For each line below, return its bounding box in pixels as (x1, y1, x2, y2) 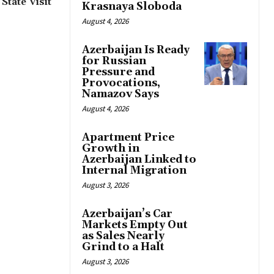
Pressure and (82, 65, 155, 80)
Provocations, (82, 76, 160, 91)
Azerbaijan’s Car (82, 207, 172, 221)
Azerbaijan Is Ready (82, 43, 190, 57)
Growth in (82, 142, 139, 156)
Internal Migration (82, 164, 187, 178)
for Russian (82, 54, 146, 68)
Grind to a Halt (82, 240, 165, 254)
